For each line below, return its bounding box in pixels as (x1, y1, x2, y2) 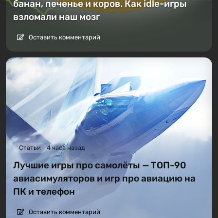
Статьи (19, 144, 41, 151)
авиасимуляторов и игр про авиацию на (13, 172, 196, 184)
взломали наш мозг (13, 11, 100, 23)
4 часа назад (47, 144, 85, 151)
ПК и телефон (13, 185, 75, 197)
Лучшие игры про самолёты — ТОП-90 (13, 159, 186, 171)
